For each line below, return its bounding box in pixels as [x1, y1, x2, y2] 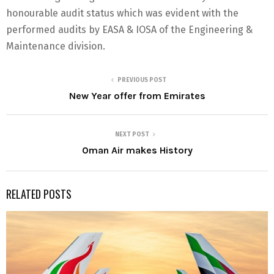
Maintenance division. [6, 40, 105, 53]
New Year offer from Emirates [68, 90, 206, 102]
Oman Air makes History [81, 144, 193, 157]
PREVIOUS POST [117, 76, 166, 84]
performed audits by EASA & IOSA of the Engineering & [6, 24, 253, 36]
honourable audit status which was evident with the [6, 7, 239, 20]
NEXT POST [115, 131, 149, 139]
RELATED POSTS [6, 186, 72, 202]
